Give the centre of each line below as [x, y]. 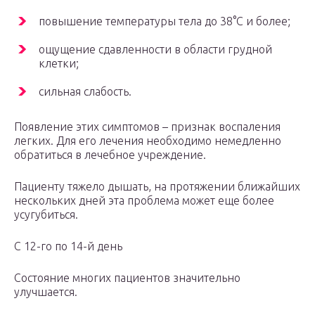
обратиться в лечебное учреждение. [110, 155]
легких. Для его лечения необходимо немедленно [148, 141]
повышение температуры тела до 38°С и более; [165, 21]
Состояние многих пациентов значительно [127, 278]
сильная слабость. [85, 92]
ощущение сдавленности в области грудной [155, 50]
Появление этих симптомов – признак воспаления [147, 127]
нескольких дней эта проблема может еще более [144, 201]
